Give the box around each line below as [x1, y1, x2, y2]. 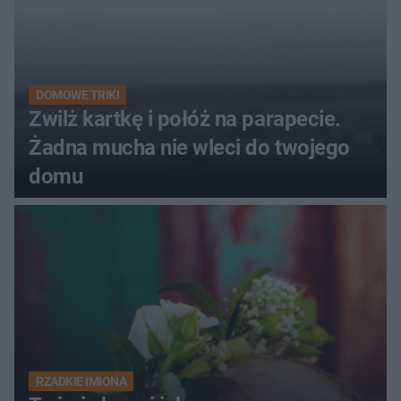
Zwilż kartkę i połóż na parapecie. [29, 106, 341, 132]
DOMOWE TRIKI [36, 87, 120, 102]
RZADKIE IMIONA [36, 373, 127, 388]
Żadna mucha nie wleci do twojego [29, 134, 350, 160]
